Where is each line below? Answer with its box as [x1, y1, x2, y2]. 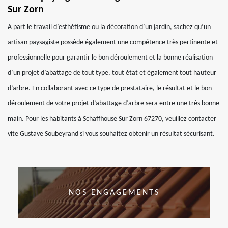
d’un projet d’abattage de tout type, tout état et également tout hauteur [8, 69, 216, 77]
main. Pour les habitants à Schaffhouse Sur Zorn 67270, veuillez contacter [8, 115, 216, 123]
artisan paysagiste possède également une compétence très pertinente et [8, 39, 218, 46]
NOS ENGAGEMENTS [68, 189, 160, 197]
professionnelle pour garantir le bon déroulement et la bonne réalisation [8, 54, 213, 62]
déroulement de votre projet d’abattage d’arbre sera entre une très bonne [8, 100, 219, 107]
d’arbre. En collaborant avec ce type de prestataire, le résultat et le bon [8, 84, 212, 92]
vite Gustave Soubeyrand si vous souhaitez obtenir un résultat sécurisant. [8, 130, 215, 138]
